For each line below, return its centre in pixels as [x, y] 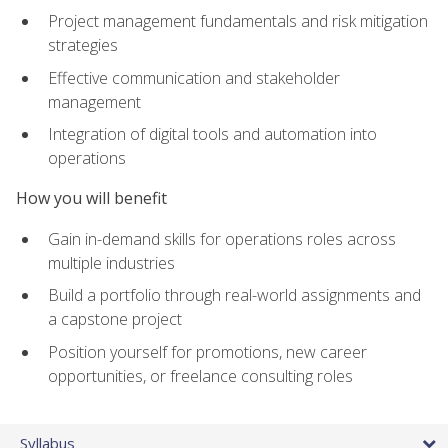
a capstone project [115, 319]
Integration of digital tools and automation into [212, 134]
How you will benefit [91, 198]
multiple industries [111, 262]
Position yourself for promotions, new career [207, 351]
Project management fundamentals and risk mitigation [238, 21]
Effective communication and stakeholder [194, 77]
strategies [83, 45]
